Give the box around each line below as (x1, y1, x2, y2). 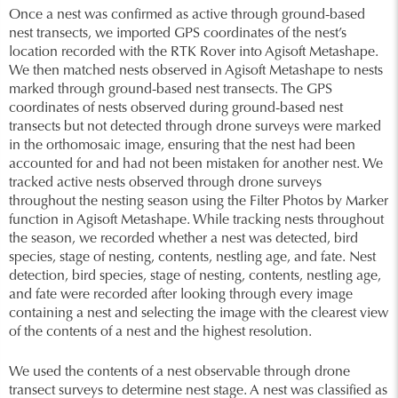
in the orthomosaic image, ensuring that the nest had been (9, 139, 355, 153)
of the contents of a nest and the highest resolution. (9, 325, 312, 339)
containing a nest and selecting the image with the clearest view (9, 306, 388, 321)
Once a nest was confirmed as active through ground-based (9, 8, 365, 22)
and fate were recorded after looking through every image (9, 288, 353, 302)
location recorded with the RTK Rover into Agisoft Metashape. (9, 45, 378, 60)
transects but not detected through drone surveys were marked (9, 120, 381, 134)
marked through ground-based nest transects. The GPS (9, 83, 332, 97)
